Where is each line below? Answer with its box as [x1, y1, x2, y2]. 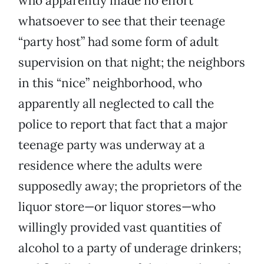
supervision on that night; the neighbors [18, 54, 245, 71]
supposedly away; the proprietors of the [18, 178, 242, 194]
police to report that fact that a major [18, 116, 227, 133]
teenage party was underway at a [18, 137, 205, 153]
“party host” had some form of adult [18, 34, 219, 50]
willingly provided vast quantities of [18, 219, 221, 236]
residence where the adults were [18, 157, 202, 174]
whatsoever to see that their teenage [18, 13, 225, 29]
